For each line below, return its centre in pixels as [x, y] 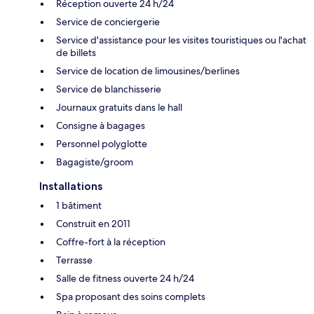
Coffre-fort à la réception [111, 241]
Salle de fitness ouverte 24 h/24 [125, 278]
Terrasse [74, 260]
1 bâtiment [79, 205]
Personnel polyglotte [102, 143]
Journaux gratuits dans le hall [119, 107]
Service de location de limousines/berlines [148, 70]
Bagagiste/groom [95, 162]
